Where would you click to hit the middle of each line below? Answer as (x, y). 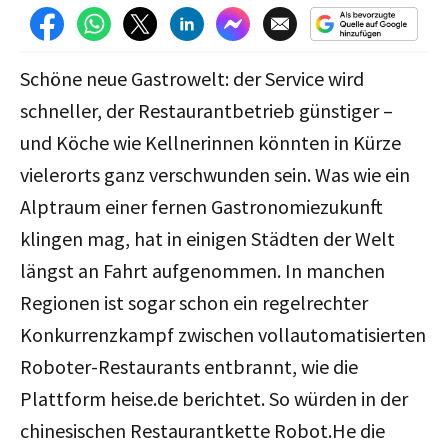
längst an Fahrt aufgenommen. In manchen (202, 270)
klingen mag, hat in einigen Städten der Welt (207, 238)
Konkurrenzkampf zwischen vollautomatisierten (223, 334)
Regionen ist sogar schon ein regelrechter (194, 302)
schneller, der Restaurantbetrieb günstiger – (206, 110)
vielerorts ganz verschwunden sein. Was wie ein (215, 174)
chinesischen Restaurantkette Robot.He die (202, 430)
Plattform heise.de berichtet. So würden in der (214, 398)
